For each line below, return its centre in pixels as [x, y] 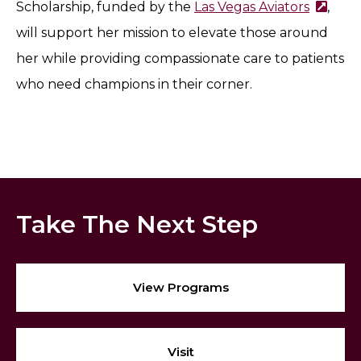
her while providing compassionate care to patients [180, 59]
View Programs [180, 288]
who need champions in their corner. [134, 85]
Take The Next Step [137, 225]
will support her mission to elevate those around [172, 33]
